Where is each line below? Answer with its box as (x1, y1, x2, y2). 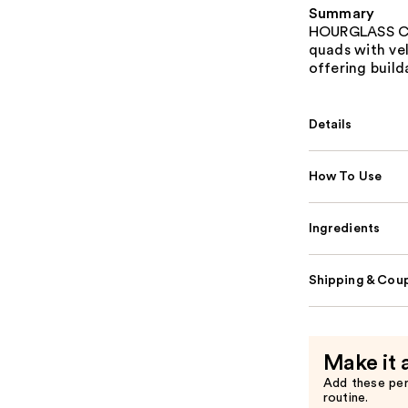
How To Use (308, 169, 382, 183)
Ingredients (308, 221, 381, 235)
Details (308, 117, 352, 131)
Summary (308, 5, 375, 21)
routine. (322, 391, 369, 404)
